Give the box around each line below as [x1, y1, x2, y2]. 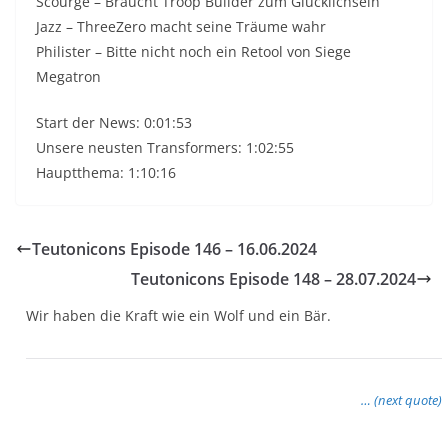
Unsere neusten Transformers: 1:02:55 [36, 138, 294, 158]
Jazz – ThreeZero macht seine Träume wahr [36, 17, 326, 37]
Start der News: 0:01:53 [36, 113, 192, 133]
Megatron [36, 67, 101, 87]
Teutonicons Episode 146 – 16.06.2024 [32, 238, 317, 261]
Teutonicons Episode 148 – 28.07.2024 [131, 268, 416, 291]
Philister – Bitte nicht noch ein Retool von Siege [36, 42, 351, 62]
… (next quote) [361, 391, 442, 410]
